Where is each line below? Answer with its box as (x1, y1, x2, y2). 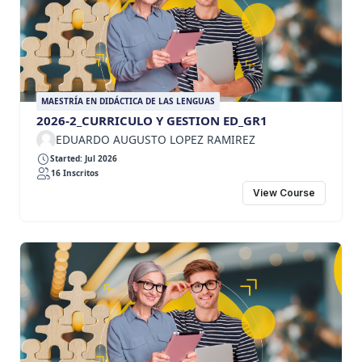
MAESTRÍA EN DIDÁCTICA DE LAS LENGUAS (41, 95, 215, 107)
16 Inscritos (51, 167, 99, 179)
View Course (252, 187, 315, 200)
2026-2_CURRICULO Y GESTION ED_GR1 (36, 112, 267, 128)
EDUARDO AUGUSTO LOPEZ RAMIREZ (56, 131, 255, 147)
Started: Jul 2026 (50, 153, 117, 165)
